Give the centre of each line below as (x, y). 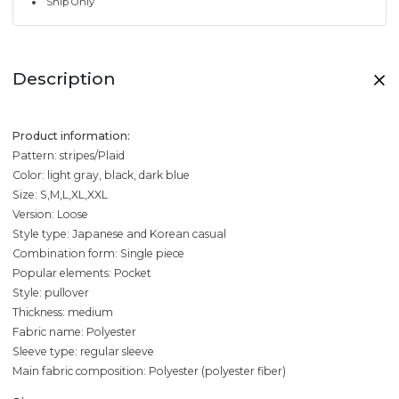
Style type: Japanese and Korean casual (119, 234)
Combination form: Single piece (98, 254)
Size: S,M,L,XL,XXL (60, 195)
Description (64, 79)
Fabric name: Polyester (74, 332)
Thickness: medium (63, 313)
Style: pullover (51, 293)
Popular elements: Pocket (82, 273)
